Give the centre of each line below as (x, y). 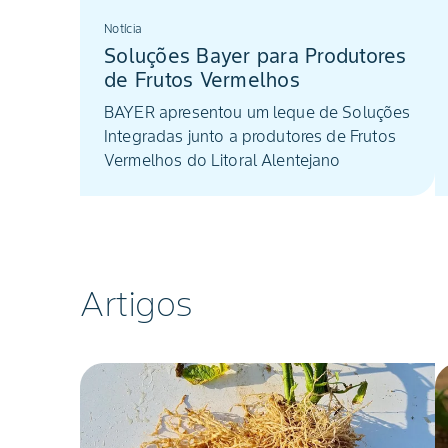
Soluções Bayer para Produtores (255, 56)
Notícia (123, 28)
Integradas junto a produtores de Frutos (250, 136)
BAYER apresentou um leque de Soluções (257, 112)
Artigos (136, 303)
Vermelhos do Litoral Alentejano (222, 160)
